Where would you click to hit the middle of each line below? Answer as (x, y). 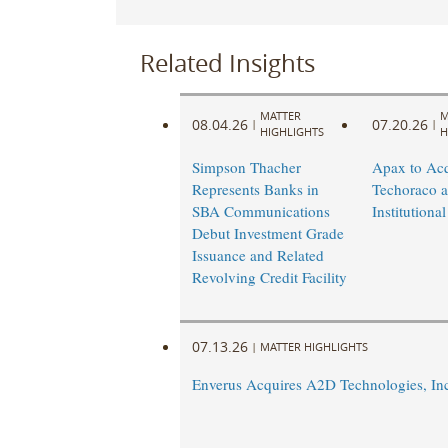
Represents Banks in (255, 189)
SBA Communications (260, 211)
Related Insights (227, 62)
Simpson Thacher (246, 167)
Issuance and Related (257, 255)
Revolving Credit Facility (269, 277)
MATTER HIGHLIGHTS (313, 346)
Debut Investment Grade (267, 233)
